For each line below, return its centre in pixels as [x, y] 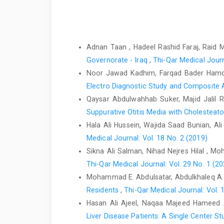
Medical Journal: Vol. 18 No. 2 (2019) [147, 138]
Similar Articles [91, 35]
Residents [103, 190]
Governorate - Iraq [118, 60]
